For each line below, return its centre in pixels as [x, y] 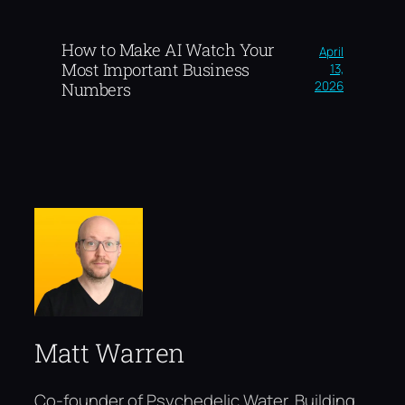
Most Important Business [155, 69]
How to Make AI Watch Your [168, 49]
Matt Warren [109, 353]
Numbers [96, 89]
